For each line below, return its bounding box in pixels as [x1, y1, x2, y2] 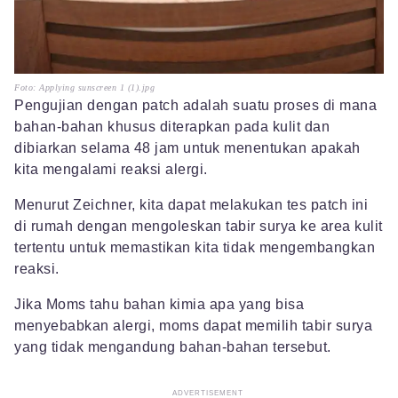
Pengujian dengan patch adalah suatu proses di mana [14, 97, 377, 113]
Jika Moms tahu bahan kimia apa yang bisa [14, 296, 304, 312]
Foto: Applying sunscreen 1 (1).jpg [14, 82, 155, 92]
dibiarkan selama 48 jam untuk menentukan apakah [14, 139, 361, 155]
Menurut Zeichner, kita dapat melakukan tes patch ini [14, 196, 368, 212]
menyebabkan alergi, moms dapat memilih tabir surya [14, 317, 372, 333]
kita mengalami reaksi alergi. [14, 161, 208, 177]
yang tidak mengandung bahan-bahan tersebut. [14, 338, 331, 354]
